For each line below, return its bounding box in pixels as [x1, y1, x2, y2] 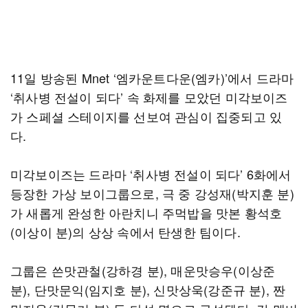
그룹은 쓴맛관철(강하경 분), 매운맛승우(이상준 [10, 261, 276, 279]
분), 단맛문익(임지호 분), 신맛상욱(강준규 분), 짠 [10, 280, 286, 298]
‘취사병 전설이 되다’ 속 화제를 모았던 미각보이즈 [10, 88, 288, 106]
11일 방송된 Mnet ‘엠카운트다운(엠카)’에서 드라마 [10, 69, 294, 87]
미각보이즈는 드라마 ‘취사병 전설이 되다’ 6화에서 [10, 165, 291, 183]
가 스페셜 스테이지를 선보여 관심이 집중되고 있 [10, 107, 283, 125]
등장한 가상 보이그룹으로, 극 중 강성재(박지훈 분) [10, 184, 294, 202]
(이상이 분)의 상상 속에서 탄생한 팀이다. [10, 223, 241, 241]
